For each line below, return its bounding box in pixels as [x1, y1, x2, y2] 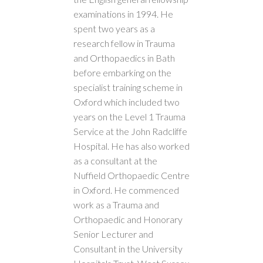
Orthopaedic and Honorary [73, 214, 183, 225]
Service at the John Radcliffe [73, 126, 187, 137]
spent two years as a [73, 23, 155, 34]
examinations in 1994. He [73, 8, 173, 19]
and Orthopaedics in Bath [73, 52, 175, 63]
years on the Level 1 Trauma [73, 111, 186, 122]
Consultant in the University [73, 243, 183, 254]
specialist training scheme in [73, 82, 183, 93]
